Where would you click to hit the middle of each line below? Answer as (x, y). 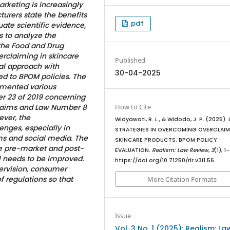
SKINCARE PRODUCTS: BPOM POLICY (166, 140)
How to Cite (133, 107)
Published (130, 60)
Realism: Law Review (180, 150)
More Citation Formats (182, 179)
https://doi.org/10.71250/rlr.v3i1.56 (165, 161)
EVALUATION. (134, 150)
